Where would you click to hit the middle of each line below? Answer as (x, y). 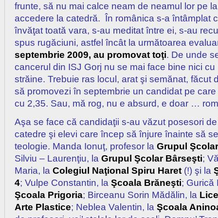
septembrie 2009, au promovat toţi (91, 55)
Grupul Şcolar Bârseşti (152, 159)
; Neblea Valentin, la (114, 207)
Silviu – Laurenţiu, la (58, 159)
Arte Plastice (43, 207)
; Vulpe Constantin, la (65, 183)
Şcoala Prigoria (49, 195)
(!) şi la (198, 171)
